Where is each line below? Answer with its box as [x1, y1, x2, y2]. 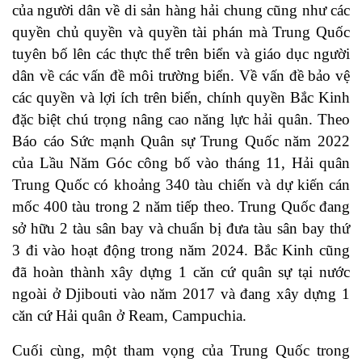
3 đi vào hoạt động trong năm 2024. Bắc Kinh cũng [12, 242, 350, 259]
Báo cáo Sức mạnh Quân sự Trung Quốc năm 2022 [12, 133, 350, 150]
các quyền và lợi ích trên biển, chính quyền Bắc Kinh [12, 89, 350, 107]
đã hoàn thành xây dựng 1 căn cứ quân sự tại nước [12, 263, 350, 281]
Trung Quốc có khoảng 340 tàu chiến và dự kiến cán [12, 176, 350, 194]
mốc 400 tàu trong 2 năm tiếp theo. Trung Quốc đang [12, 198, 350, 216]
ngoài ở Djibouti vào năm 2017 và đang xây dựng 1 [12, 285, 350, 303]
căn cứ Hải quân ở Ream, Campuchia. [12, 307, 246, 325]
